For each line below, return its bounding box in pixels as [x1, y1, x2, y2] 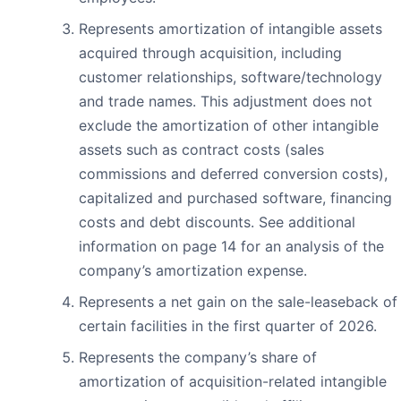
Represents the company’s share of [79, 347, 317, 366]
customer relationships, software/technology [79, 67, 382, 86]
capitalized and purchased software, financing [79, 188, 392, 207]
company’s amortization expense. [79, 260, 307, 279]
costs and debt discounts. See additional [79, 212, 355, 231]
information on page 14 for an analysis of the [79, 236, 384, 255]
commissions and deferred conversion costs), [79, 164, 388, 183]
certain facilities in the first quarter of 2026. [79, 316, 377, 335]
